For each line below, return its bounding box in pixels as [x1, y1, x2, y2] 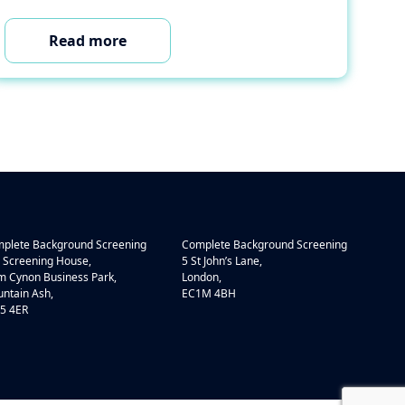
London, [182, 269, 221, 285]
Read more [49, 31, 127, 51]
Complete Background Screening [182, 237, 347, 252]
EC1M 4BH [182, 286, 236, 301]
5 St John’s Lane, [182, 253, 262, 268]
